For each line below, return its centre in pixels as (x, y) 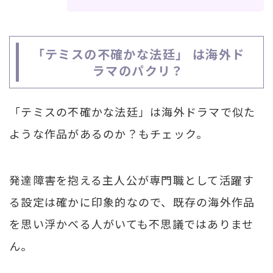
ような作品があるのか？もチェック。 (109, 133)
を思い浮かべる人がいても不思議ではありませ (132, 223)
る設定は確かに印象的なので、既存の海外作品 (132, 201)
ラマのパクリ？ (138, 70)
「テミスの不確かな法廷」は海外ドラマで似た (133, 111)
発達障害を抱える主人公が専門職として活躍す (132, 179)
